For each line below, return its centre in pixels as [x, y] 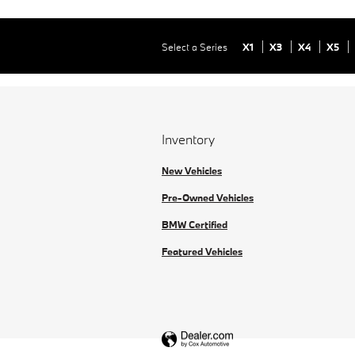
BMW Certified [195, 224]
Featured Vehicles [202, 251]
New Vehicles [192, 170]
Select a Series [196, 46]
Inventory [188, 139]
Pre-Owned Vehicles [208, 197]
